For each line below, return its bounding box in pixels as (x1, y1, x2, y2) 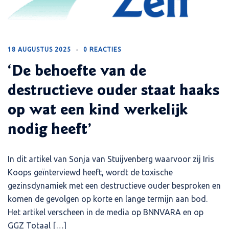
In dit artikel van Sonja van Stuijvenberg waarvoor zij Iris (8, 154, 214, 164)
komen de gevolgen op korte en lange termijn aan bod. (8, 194, 208, 203)
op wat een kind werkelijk (8, 102, 188, 119)
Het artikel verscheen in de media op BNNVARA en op (8, 207, 203, 217)
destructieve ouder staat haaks (8, 83, 219, 100)
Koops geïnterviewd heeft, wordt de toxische (8, 167, 173, 177)
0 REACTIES (83, 45, 121, 53)
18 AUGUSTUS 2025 (8, 45, 71, 53)
